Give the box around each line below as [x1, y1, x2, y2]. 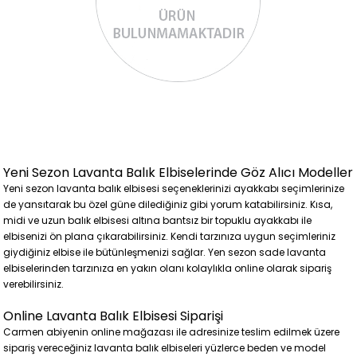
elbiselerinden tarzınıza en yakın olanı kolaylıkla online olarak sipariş [3, 261, 332, 275]
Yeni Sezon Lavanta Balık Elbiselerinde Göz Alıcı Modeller [3, 163, 354, 182]
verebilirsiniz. [3, 277, 65, 291]
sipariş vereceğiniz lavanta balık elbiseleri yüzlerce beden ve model [3, 341, 327, 355]
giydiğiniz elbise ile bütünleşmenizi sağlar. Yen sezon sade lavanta [3, 245, 327, 259]
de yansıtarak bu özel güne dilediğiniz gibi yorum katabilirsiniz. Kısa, [3, 198, 333, 211]
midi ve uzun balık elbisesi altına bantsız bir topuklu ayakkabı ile [3, 214, 312, 227]
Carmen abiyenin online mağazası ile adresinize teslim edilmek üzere [3, 325, 340, 339]
